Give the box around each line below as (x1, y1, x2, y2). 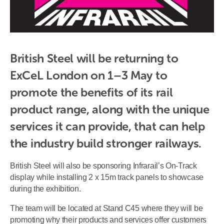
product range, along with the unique (10, 101, 209, 116)
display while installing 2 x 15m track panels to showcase (10, 173, 203, 182)
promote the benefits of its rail (10, 84, 173, 99)
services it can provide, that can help (10, 118, 205, 133)
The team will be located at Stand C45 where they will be (10, 204, 203, 213)
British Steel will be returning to (10, 50, 178, 65)
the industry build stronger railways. (10, 135, 201, 150)
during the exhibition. (10, 184, 81, 193)
